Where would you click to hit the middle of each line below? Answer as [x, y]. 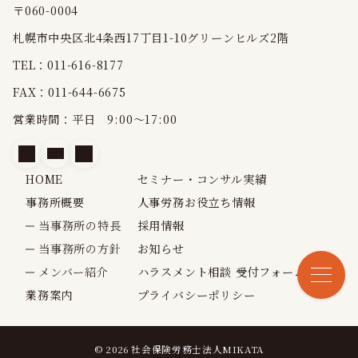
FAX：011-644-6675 [70, 92]
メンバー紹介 [74, 272]
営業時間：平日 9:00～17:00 [95, 119]
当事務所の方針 [80, 249]
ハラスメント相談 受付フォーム [221, 272]
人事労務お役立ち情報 [196, 202]
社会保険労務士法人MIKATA [198, 349]
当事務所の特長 [80, 225]
